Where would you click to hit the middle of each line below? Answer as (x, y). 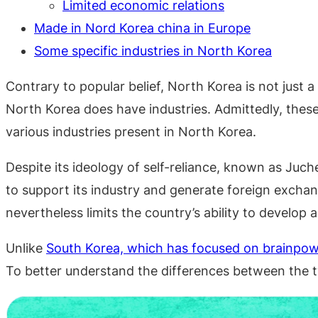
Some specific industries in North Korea (153, 51)
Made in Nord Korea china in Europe (142, 28)
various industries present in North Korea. (131, 132)
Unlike (26, 248)
